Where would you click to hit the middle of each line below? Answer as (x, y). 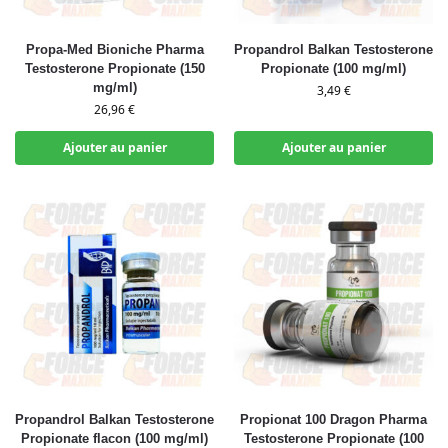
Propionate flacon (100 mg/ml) (114, 438)
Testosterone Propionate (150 (114, 68)
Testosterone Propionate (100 (333, 438)
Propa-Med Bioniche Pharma (114, 49)
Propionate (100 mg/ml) (333, 68)
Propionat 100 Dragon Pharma (333, 419)
